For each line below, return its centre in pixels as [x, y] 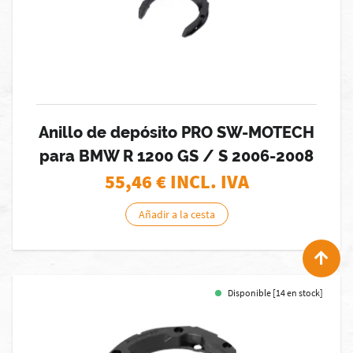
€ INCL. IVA [202, 182]
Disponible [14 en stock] [275, 293]
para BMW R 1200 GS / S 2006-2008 [176, 156]
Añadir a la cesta [176, 214]
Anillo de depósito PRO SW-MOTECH [176, 132]
